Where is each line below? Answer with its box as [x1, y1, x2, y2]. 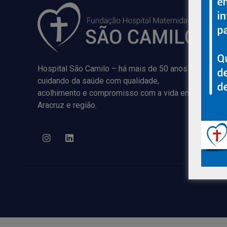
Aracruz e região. [37, 100, 97, 110]
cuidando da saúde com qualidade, [37, 76, 159, 86]
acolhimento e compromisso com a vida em [37, 88, 192, 98]
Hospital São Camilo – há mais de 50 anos [37, 64, 187, 74]
